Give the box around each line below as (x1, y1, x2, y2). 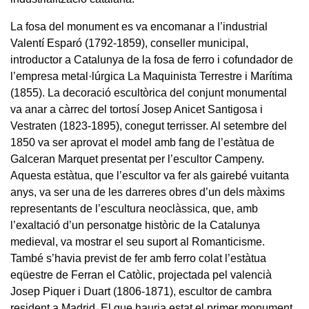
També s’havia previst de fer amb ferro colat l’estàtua (10, 252, 266, 264)
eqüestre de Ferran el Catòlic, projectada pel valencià (10, 268, 272, 281)
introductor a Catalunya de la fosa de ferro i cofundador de (10, 53, 293, 66)
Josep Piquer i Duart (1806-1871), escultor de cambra (10, 285, 272, 297)
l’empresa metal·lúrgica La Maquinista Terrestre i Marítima (10, 70, 292, 82)
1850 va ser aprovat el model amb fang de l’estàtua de (10, 136, 275, 148)
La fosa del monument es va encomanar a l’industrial (10, 20, 268, 32)
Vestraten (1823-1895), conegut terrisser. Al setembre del (10, 119, 287, 132)
